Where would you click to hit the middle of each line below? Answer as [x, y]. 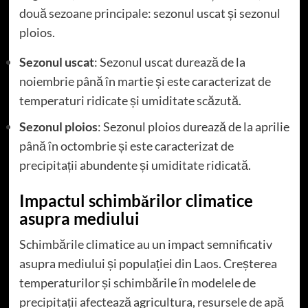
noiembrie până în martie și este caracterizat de [145, 81]
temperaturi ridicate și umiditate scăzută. [130, 101]
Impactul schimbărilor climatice [136, 201]
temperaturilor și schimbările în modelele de [137, 283]
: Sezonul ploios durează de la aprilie [193, 127]
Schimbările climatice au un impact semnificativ [145, 244]
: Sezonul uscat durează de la [169, 62]
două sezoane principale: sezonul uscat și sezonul [150, 13]
